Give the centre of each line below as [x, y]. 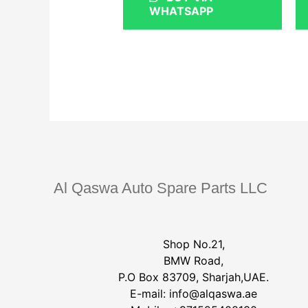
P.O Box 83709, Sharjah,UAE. [194, 277]
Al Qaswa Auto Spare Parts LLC [161, 188]
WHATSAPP [181, 11]
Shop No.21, [194, 244]
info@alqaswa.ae [213, 294]
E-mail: [150, 294]
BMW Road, [194, 261]
